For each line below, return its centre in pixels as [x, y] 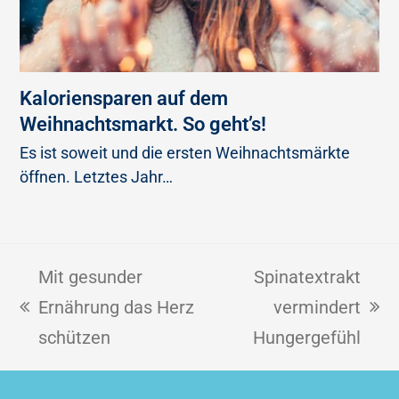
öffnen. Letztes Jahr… [97, 177]
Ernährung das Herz [117, 307]
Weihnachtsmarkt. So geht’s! [143, 124]
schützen [75, 337]
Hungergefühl [306, 337]
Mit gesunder [91, 277]
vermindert [317, 307]
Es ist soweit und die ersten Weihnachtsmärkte [185, 153]
